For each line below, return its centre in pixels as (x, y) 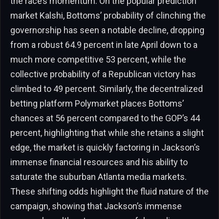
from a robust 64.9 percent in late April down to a (104, 44)
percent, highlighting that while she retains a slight (107, 132)
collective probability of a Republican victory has (103, 74)
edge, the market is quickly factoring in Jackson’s (105, 147)
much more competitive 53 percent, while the (98, 59)
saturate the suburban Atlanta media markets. (99, 176)
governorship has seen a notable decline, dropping (107, 30)
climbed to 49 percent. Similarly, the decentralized (107, 88)
